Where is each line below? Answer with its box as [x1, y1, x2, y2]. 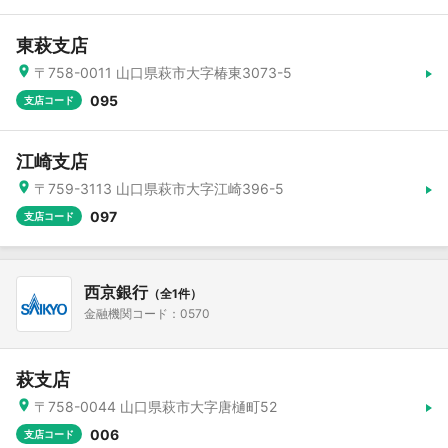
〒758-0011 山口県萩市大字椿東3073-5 [34, 64, 292, 81]
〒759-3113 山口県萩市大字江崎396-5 [34, 180, 284, 197]
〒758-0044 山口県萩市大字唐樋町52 [34, 398, 277, 415]
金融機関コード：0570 [84, 306, 210, 321]
